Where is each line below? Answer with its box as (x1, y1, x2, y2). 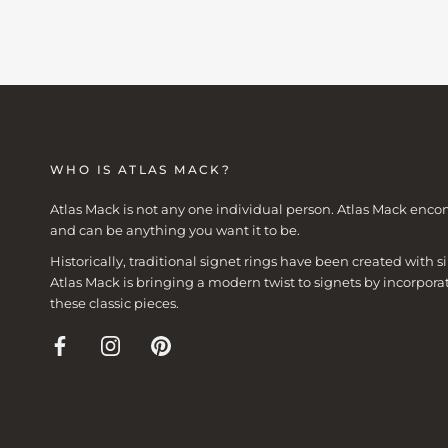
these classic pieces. (50, 295, 179, 312)
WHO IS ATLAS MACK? (50, 162, 232, 177)
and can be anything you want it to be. (50, 222, 300, 238)
